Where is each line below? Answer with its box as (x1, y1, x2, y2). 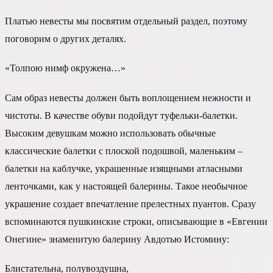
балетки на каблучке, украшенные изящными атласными (5, 163, 243, 174)
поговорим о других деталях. (5, 34, 129, 44)
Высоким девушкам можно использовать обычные (5, 127, 216, 138)
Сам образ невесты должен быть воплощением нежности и (5, 92, 251, 103)
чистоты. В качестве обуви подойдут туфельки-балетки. (5, 110, 238, 121)
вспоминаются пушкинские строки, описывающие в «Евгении (5, 216, 268, 227)
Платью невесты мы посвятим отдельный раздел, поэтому (5, 16, 247, 27)
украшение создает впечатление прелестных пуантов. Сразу (5, 198, 256, 209)
